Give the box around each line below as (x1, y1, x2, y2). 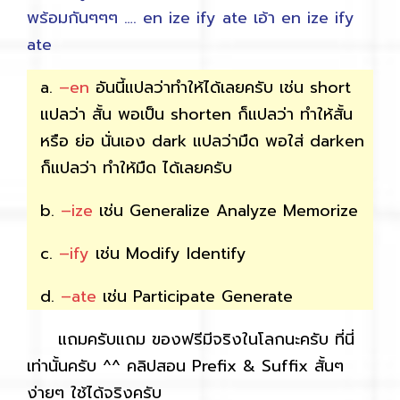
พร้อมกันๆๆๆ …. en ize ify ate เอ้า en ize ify (27, 4, 354, 30)
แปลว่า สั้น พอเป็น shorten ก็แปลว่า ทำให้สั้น (40, 101, 353, 127)
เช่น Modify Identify (89, 240, 246, 266)
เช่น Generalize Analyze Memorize (93, 197, 358, 223)
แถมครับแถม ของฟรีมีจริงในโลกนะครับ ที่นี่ (27, 326, 354, 352)
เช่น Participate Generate (96, 283, 293, 309)
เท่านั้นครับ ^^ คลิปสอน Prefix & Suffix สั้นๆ (27, 353, 344, 379)
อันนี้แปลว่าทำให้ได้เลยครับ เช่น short (89, 74, 351, 100)
